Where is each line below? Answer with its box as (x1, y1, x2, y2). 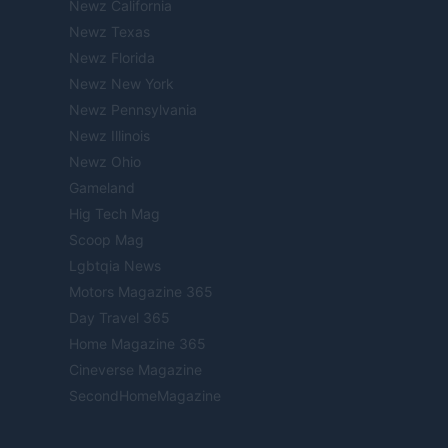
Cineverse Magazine (69, 361, 202, 379)
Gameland (69, 179, 135, 197)
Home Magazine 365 (69, 335, 206, 353)
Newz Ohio (69, 153, 141, 171)
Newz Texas (69, 23, 150, 41)
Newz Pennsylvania (69, 101, 197, 119)
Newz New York (69, 75, 174, 93)
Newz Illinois (69, 127, 150, 145)
